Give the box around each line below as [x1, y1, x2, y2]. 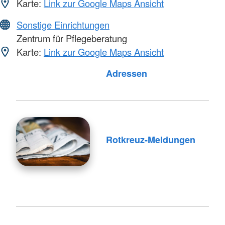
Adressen [105, 67, 147, 80]
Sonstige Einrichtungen [17, 18, 109, 32]
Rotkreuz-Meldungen [105, 133, 195, 146]
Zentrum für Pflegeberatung [14, 32, 127, 45]
